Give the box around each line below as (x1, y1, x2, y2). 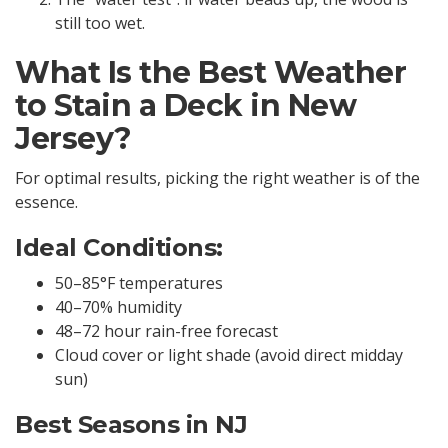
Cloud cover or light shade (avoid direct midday (55, 344, 403, 367)
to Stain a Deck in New (15, 87, 356, 125)
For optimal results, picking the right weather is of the (15, 166, 420, 189)
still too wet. (55, 12, 145, 35)
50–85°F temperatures (55, 272, 223, 295)
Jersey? (15, 120, 132, 158)
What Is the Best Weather (15, 54, 406, 92)
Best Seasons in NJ (15, 410, 247, 440)
